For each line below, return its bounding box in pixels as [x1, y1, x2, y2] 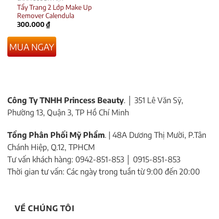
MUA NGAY [9, 41, 54, 53]
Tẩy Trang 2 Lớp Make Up [17, 2, 92, 11]
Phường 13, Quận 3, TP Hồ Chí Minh [7, 107, 129, 117]
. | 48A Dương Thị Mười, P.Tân [105, 130, 206, 140]
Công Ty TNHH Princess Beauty [7, 95, 124, 105]
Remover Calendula [17, 11, 74, 20]
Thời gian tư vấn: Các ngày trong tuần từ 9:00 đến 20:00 [7, 166, 200, 176]
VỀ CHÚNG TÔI [15, 203, 75, 214]
